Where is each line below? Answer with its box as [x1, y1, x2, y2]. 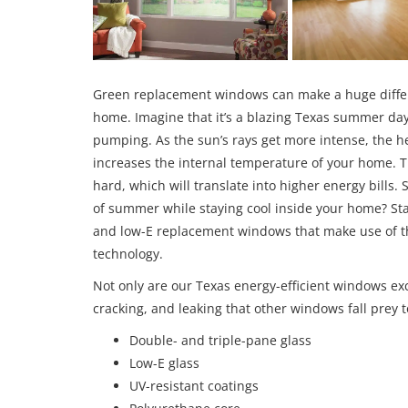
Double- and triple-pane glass [129, 331, 311, 349]
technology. [93, 244, 163, 262]
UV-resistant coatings [129, 376, 259, 394]
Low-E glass [129, 353, 199, 372]
